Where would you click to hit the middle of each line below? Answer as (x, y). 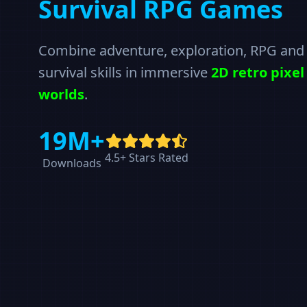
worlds (61, 94)
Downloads (72, 163)
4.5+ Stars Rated (147, 158)
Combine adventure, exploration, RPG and (171, 50)
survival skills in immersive (123, 72)
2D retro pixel (256, 72)
